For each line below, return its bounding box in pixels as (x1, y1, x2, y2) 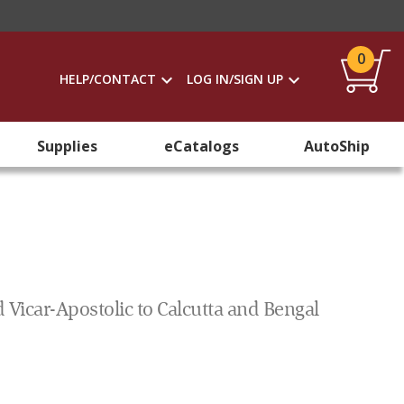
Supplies (37, 136, 98, 156)
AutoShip (303, 136, 370, 156)
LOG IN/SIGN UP (187, 70, 283, 87)
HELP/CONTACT (60, 70, 156, 87)
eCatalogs (164, 136, 240, 156)
